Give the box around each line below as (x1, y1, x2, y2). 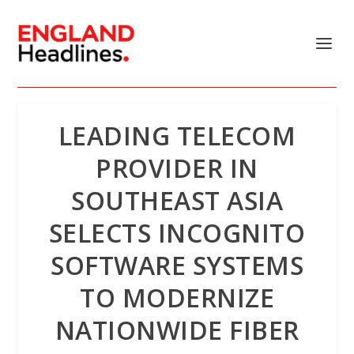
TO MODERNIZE (80, 281, 274, 314)
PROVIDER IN (96, 151, 258, 185)
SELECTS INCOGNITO (48, 216, 306, 250)
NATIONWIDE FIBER (55, 313, 299, 347)
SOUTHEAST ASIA (71, 183, 283, 217)
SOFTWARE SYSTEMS (51, 248, 303, 282)
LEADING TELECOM (58, 119, 296, 153)
